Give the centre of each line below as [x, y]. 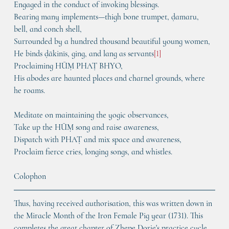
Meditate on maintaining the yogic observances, [91, 115]
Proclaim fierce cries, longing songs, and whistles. [93, 152]
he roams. [29, 91]
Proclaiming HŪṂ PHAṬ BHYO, [68, 66]
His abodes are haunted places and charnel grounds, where [110, 78]
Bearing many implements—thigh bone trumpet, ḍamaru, [107, 17]
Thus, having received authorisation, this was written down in [114, 204]
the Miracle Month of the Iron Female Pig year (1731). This [109, 216]
